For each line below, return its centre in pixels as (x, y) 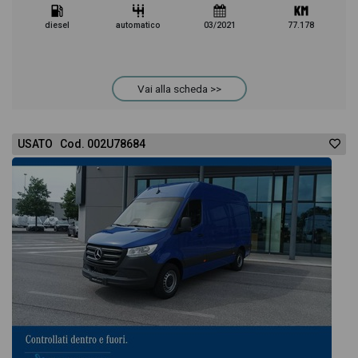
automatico (139, 25)
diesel (57, 25)
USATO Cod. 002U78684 (82, 144)
